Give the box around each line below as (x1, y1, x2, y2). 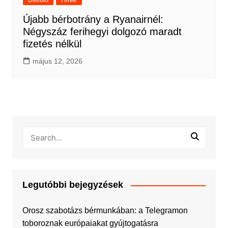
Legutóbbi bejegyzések (22, 180, 123, 190)
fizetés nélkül (22, 38, 81, 49)
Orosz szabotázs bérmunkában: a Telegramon (22, 206, 188, 215)
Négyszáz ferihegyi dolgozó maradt (22, 26, 182, 37)
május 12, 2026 (32, 57, 82, 65)
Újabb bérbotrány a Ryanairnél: (22, 14, 163, 25)
